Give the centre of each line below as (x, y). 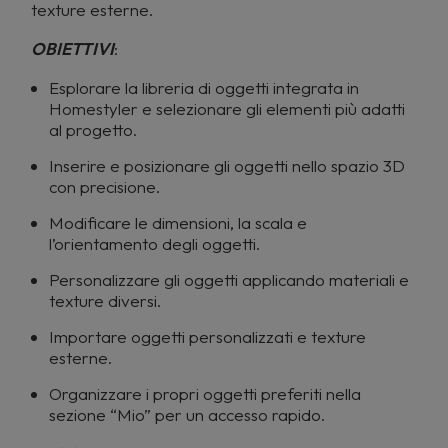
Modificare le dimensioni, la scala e (178, 222)
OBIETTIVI (72, 48)
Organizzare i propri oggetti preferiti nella (205, 393)
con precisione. (104, 186)
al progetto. (93, 129)
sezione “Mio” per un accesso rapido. (187, 414)
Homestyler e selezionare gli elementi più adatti (227, 108)
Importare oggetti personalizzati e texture (207, 336)
